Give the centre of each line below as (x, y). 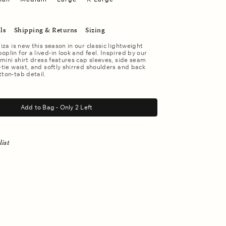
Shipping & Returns (45, 31)
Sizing (95, 31)
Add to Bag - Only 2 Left (74, 107)
